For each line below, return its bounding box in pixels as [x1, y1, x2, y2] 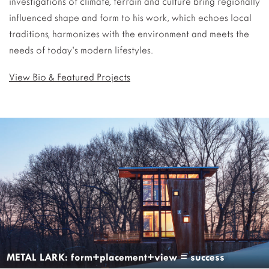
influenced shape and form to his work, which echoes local [9, 12, 252, 23]
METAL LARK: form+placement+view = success [6, 252, 225, 263]
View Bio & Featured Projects [9, 71, 130, 83]
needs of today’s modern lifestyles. [9, 44, 153, 56]
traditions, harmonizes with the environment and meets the [9, 28, 249, 40]
